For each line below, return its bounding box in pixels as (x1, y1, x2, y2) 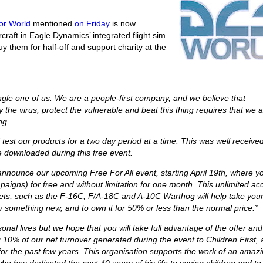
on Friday (75, 19, 110, 28)
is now (110, 19, 136, 28)
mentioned (31, 19, 75, 28)
